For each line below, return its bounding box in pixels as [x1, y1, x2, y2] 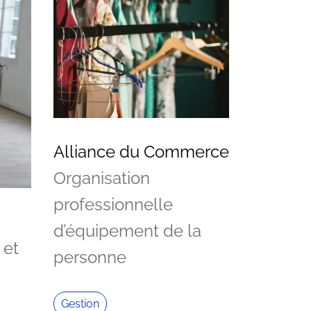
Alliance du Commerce [53, 141, 229, 162]
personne [53, 246, 126, 267]
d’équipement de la [53, 220, 201, 241]
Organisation [53, 167, 150, 188]
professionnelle [53, 194, 173, 215]
